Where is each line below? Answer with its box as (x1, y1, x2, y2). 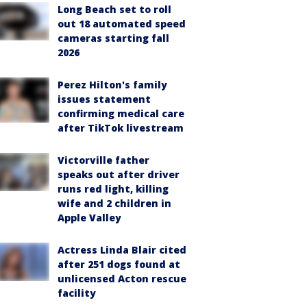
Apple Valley (58, 211, 121, 224)
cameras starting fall (58, 32, 169, 45)
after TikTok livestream (58, 121, 184, 134)
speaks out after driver (58, 168, 180, 181)
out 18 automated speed (58, 17, 186, 30)
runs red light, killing (58, 182, 169, 195)
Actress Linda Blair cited (58, 243, 186, 256)
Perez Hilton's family (58, 78, 167, 91)
